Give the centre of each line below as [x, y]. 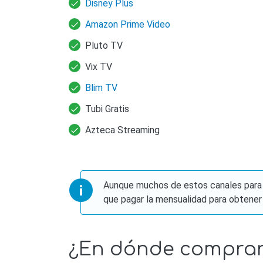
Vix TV [99, 67]
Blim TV [101, 88]
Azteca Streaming [122, 130]
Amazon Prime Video [128, 25]
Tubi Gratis [107, 109]
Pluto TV [104, 46]
